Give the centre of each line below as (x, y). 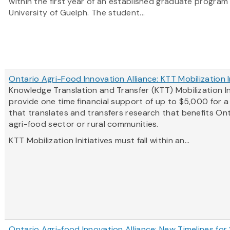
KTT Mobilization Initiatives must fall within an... (99, 141)
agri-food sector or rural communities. (84, 124)
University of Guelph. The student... (77, 13)
